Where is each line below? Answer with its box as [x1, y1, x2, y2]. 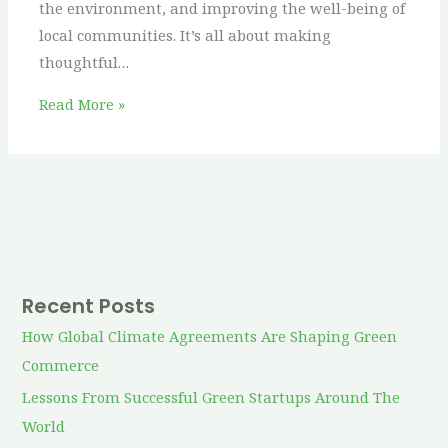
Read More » [39, 93, 126, 114]
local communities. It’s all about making [39, 24, 332, 45]
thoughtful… [39, 51, 130, 72]
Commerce [22, 354, 100, 375]
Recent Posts [22, 291, 156, 320]
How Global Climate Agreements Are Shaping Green [22, 325, 398, 346]
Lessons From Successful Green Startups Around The [22, 387, 401, 408]
